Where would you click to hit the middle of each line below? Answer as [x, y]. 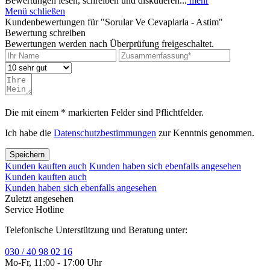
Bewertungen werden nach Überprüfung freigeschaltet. [109, 43]
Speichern [27, 154]
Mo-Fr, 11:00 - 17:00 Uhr [53, 262]
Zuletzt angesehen [39, 198]
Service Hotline [34, 209]
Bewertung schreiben [45, 33]
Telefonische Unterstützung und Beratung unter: [96, 230]
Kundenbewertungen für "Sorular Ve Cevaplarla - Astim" [114, 22]
